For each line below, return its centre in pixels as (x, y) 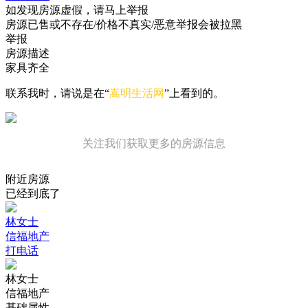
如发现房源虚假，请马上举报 (77, 10)
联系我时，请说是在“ (57, 93)
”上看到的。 (194, 93)
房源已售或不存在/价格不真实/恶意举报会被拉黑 (124, 24)
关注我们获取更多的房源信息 (154, 143)
